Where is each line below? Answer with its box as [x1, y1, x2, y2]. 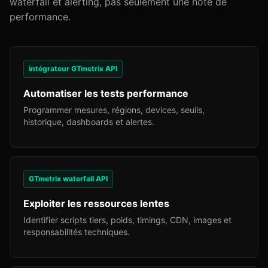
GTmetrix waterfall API [29, 174, 108, 183]
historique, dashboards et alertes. [23, 117, 154, 127]
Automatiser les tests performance [23, 87, 188, 99]
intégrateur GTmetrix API [29, 64, 117, 73]
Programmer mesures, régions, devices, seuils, [23, 105, 205, 115]
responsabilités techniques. [23, 227, 130, 237]
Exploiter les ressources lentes [23, 197, 169, 209]
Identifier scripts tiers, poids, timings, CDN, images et [23, 215, 232, 225]
